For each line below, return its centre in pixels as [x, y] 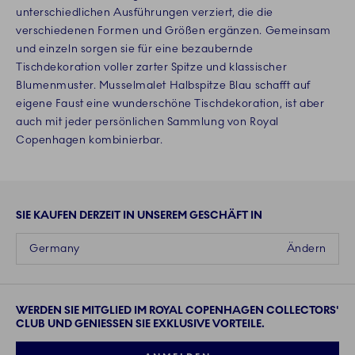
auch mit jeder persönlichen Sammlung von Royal [147, 122]
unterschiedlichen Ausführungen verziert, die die [145, 13]
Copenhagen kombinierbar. [90, 140]
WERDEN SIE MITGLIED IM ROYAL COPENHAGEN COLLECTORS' [177, 311]
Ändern [306, 249]
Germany [55, 249]
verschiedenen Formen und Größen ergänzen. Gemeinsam [174, 31]
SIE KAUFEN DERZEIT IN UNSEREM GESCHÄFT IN [139, 216]
